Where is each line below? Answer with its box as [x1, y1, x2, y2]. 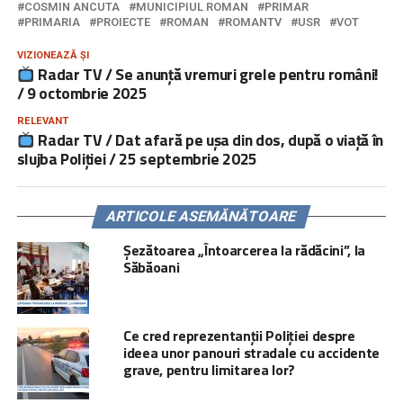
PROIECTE [95, 14, 150, 29]
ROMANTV [224, 14, 282, 29]
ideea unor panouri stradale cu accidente [122, 341, 381, 363]
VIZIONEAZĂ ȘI [16, 49, 89, 61]
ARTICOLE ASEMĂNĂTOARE [104, 207, 300, 225]
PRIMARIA [23, 14, 80, 29]
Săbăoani [122, 255, 180, 278]
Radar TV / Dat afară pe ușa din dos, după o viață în [34, 127, 384, 152]
